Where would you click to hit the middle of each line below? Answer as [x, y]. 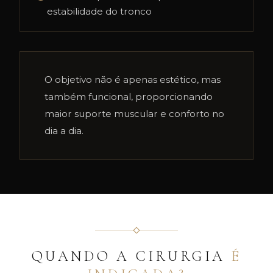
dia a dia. [64, 131]
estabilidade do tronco [99, 11]
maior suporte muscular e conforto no [134, 114]
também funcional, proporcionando [129, 97]
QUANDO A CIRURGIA [131, 256]
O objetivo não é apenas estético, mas [133, 80]
